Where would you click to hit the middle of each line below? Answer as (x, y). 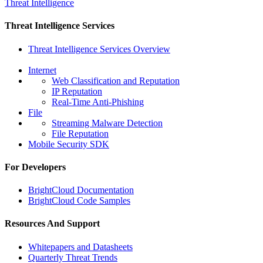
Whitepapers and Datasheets (80, 247)
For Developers (35, 167)
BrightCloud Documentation (81, 190)
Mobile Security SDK (69, 144)
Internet (42, 70)
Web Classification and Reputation (116, 80)
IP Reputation (77, 91)
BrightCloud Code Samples (79, 201)
